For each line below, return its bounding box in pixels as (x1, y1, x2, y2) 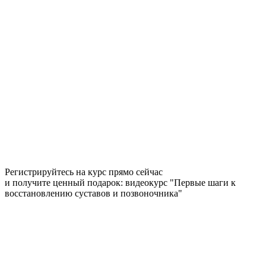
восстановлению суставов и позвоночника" (5, 188, 182, 199)
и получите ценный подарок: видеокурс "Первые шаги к (5, 178, 236, 188)
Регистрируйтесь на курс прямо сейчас (5, 167, 163, 178)
